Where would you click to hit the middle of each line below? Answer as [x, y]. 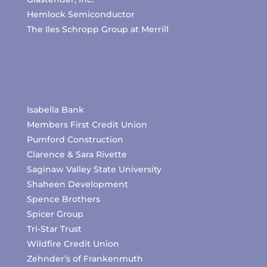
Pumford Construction [75, 139]
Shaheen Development [77, 184]
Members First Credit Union [87, 125]
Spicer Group [55, 214]
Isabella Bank [55, 110]
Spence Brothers [63, 199]
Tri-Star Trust [54, 229]
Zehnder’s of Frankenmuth [85, 259]
